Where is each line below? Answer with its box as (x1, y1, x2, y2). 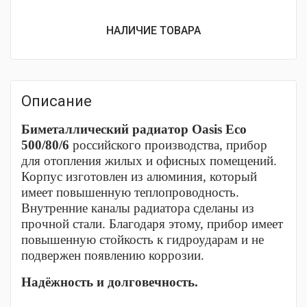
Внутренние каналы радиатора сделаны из (21, 201, 254, 215)
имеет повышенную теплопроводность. (21, 185, 239, 199)
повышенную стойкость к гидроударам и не (21, 232, 264, 247)
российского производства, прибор (69, 138, 267, 152)
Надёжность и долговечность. (21, 275, 198, 289)
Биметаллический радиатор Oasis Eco (21, 122, 247, 136)
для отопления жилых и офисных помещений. (21, 153, 277, 168)
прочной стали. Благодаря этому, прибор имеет (21, 217, 283, 231)
